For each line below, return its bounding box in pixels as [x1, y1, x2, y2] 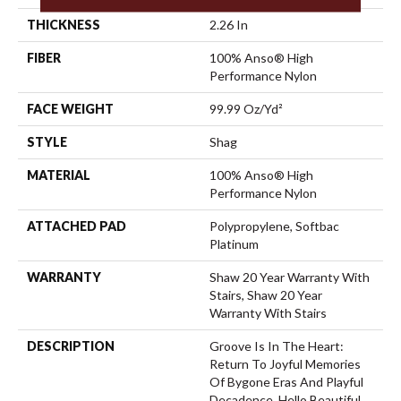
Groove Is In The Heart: [209, 337, 344, 354]
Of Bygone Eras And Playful [209, 373, 363, 389]
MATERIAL [27, 166, 90, 183]
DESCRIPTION [27, 337, 115, 354]
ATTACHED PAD [27, 218, 126, 234]
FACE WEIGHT [27, 100, 114, 116]
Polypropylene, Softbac [209, 218, 339, 234]
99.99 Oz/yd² [209, 100, 283, 116]
